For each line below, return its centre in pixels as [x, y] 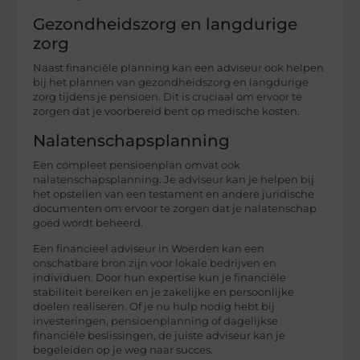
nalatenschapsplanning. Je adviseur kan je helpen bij [174, 179]
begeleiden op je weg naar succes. [123, 350]
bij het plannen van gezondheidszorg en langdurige [171, 82]
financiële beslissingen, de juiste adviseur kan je [160, 335]
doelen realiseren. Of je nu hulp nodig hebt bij [154, 306]
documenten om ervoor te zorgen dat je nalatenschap [175, 208]
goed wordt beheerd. [88, 223]
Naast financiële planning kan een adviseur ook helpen [179, 67]
